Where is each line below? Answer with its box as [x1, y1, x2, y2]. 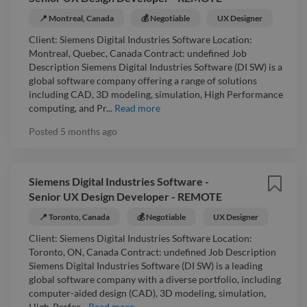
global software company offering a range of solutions [29, 74, 257, 86]
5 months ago [60, 125, 117, 137]
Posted [29, 125, 60, 137]
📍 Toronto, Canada [39, 211, 110, 222]
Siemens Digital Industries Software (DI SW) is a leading [29, 259, 262, 271]
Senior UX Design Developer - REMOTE [29, 189, 222, 203]
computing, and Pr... [29, 101, 112, 114]
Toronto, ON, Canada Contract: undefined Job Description [29, 245, 276, 258]
